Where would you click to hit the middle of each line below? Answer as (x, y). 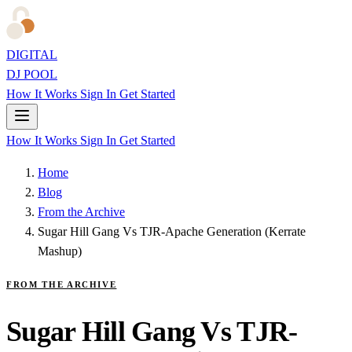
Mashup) (60, 251)
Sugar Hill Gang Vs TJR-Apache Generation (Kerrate (172, 231)
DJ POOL (32, 74)
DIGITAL (32, 55)
